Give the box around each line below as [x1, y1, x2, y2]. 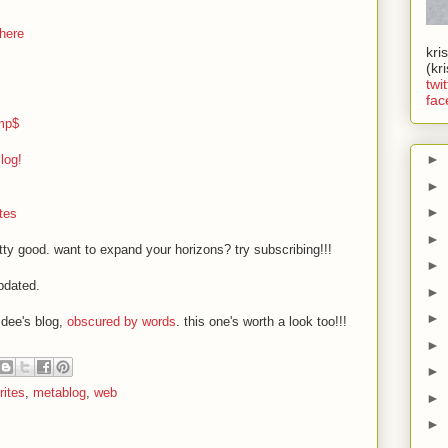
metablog [33, 385, 86, 400]
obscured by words [67, 314, 176, 329]
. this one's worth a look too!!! [176, 314, 347, 329]
